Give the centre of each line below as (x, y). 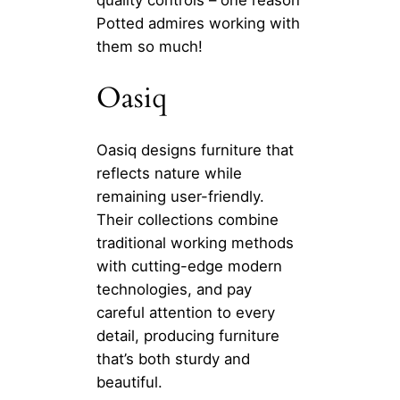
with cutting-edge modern (189, 266)
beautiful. (129, 382)
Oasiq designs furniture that (195, 150)
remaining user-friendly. (180, 196)
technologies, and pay (174, 289)
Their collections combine (187, 219)
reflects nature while (169, 173)
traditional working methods (195, 242)
